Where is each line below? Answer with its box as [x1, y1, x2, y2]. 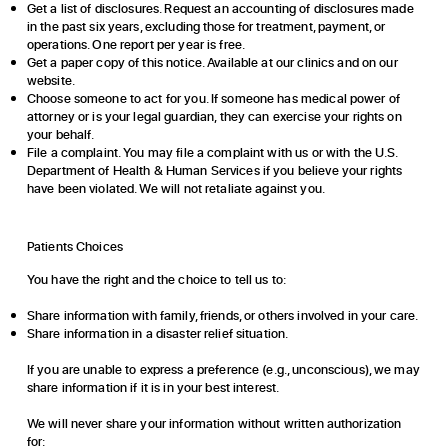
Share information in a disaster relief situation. [26, 324, 289, 343]
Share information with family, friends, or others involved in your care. [26, 306, 419, 325]
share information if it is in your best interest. [26, 378, 283, 397]
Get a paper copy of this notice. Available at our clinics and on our [26, 53, 398, 72]
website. [26, 71, 75, 90]
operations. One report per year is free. [26, 35, 246, 54]
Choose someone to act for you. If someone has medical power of [26, 89, 400, 108]
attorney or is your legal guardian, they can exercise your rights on [26, 107, 402, 126]
